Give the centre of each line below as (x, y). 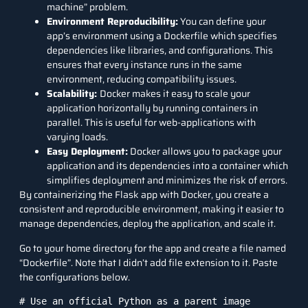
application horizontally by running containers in (152, 108)
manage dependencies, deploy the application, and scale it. (147, 224)
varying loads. (77, 137)
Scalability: (72, 94)
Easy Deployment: (87, 152)
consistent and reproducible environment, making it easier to (152, 209)
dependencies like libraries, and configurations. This (160, 51)
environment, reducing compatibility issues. (142, 79)
